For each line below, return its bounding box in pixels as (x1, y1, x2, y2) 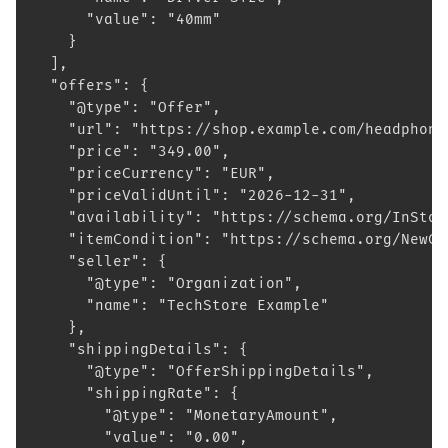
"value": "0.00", (32, 429, 248, 446)
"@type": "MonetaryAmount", (32, 407, 338, 424)
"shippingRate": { (32, 385, 239, 402)
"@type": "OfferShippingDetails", (32, 363, 374, 380)
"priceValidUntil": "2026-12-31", (32, 187, 356, 204)
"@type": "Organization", (32, 275, 302, 292)
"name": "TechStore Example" (32, 297, 329, 314)
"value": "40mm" (32, 11, 221, 28)
